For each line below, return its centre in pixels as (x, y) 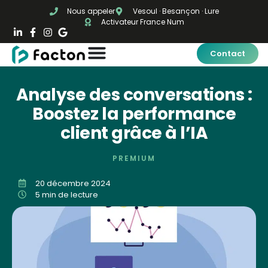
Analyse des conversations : (134, 95)
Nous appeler (91, 11)
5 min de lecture (66, 194)
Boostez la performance (134, 114)
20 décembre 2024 (73, 183)
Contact (228, 54)
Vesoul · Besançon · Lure (176, 11)
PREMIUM (134, 158)
